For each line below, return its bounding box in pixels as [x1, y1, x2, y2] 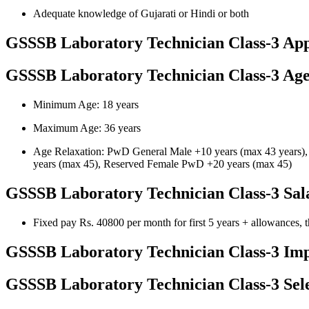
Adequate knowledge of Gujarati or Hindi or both [33, 8, 249, 20]
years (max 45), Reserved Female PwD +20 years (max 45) [33, 158, 292, 170]
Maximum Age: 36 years [33, 122, 141, 134]
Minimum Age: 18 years [33, 99, 139, 110]
